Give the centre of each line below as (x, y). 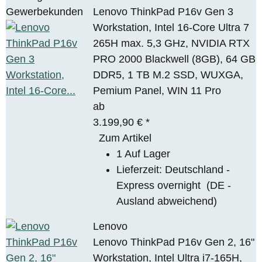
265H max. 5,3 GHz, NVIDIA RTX (172, 43)
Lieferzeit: (141, 169)
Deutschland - (198, 169)
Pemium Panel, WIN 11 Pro (157, 90)
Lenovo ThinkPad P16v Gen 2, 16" (174, 242)
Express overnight (162, 185)
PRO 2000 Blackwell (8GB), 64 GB (175, 59)
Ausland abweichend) (167, 201)
